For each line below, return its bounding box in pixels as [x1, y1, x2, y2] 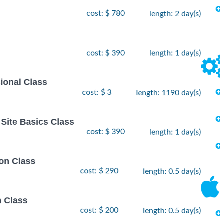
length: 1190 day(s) [136, 88, 201, 97]
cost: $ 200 [80, 206, 118, 215]
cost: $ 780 [86, 9, 125, 18]
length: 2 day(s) [149, 10, 201, 18]
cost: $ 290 [80, 167, 118, 175]
